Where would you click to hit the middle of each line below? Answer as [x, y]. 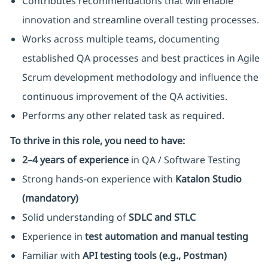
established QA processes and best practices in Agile [141, 58]
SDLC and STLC [162, 217]
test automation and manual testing [166, 237]
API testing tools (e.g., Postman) [154, 256]
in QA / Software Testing [184, 160]
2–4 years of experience [75, 160]
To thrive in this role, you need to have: [97, 141]
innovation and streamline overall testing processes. [140, 20]
